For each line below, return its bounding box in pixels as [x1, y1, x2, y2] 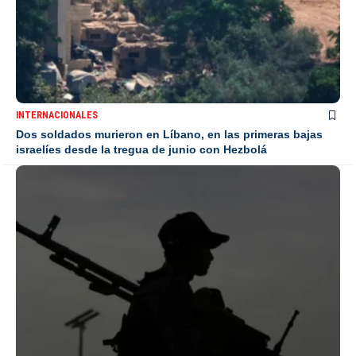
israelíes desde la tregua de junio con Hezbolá [16, 142, 267, 156]
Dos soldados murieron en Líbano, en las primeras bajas [16, 127, 323, 141]
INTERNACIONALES [16, 109, 98, 121]
